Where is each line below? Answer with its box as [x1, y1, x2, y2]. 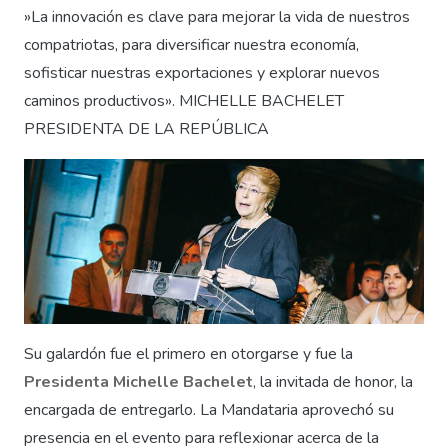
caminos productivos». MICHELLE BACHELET [24, 90, 344, 113]
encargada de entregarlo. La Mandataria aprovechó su [24, 398, 394, 421]
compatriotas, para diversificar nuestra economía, [24, 34, 359, 57]
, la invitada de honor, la [253, 370, 413, 393]
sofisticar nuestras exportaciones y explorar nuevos [24, 62, 380, 85]
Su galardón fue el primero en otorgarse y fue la [24, 342, 353, 365]
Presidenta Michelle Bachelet [24, 370, 253, 393]
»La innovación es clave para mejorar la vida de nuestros [24, 6, 410, 29]
